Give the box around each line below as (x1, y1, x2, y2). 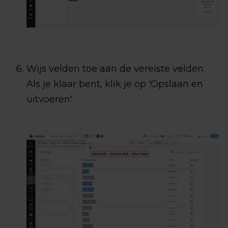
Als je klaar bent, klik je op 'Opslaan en (26, 78, 203, 90)
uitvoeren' (26, 93, 72, 105)
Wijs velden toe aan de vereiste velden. (26, 63, 205, 74)
